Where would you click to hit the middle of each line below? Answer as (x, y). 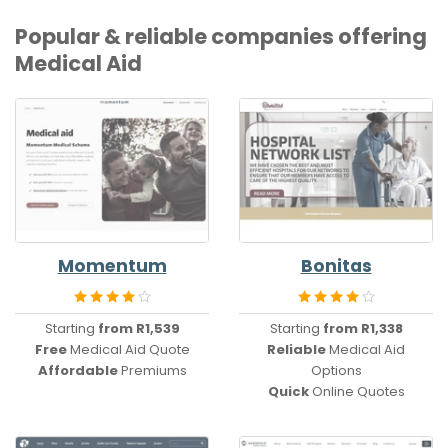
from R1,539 (138, 328)
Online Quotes (356, 391)
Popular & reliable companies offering (221, 36)
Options (336, 370)
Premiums (152, 370)
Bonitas (336, 266)
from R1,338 (362, 328)
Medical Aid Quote (128, 349)
